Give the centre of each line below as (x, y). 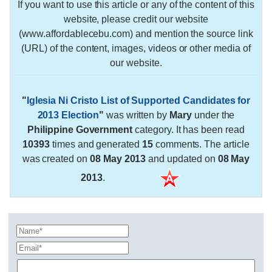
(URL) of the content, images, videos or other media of (136, 49)
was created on (56, 158)
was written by (137, 115)
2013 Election (68, 115)
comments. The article (201, 144)
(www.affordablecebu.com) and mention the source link (136, 34)
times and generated (96, 144)
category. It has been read (189, 129)
